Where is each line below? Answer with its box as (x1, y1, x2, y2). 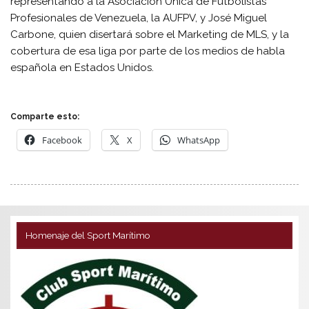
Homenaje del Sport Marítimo (25, 230, 150, 241)
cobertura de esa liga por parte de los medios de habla (10, 44, 286, 57)
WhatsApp (177, 134, 221, 147)
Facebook (42, 134, 83, 147)
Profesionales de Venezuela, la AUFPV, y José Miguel (10, 11, 268, 24)
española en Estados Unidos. (10, 61, 154, 74)
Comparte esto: (10, 112, 80, 122)
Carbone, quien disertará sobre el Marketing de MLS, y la (10, 28, 290, 41)
